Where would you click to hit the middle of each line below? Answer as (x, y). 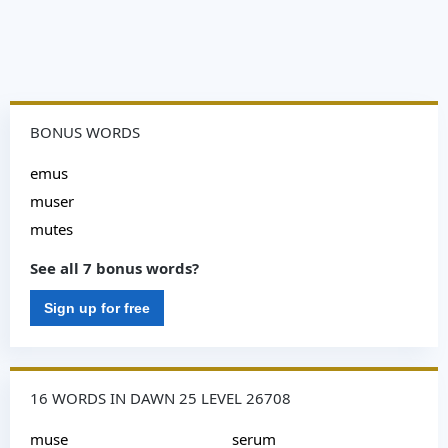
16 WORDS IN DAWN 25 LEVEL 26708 (160, 398)
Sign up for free (97, 308)
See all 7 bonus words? (114, 268)
